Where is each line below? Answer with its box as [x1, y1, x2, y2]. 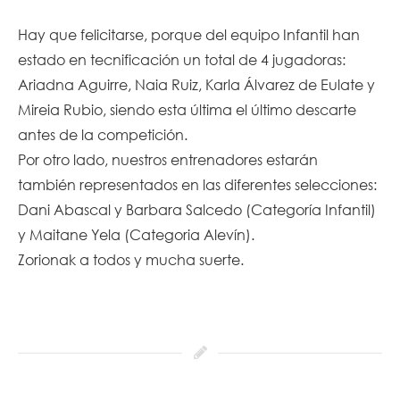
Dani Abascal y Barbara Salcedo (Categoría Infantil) [18, 199, 376, 219]
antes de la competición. [18, 124, 187, 144]
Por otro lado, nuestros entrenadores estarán [18, 149, 318, 169]
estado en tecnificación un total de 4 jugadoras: [18, 49, 346, 69]
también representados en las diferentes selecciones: [18, 174, 377, 194]
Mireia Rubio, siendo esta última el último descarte [18, 99, 356, 119]
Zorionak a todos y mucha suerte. [18, 249, 244, 269]
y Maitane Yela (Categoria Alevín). [18, 224, 254, 244]
